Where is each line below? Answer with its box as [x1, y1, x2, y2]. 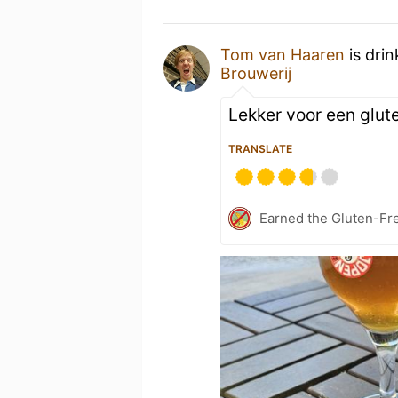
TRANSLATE [228, 141, 292, 155]
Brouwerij [220, 63, 291, 83]
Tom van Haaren [220, 44, 345, 64]
